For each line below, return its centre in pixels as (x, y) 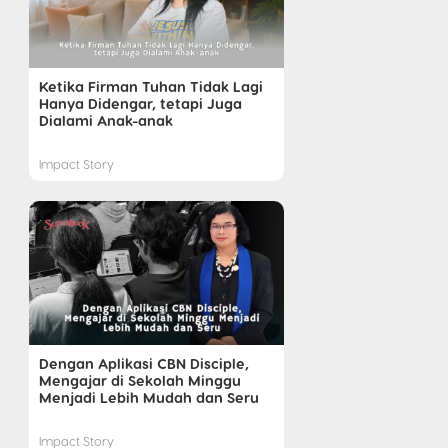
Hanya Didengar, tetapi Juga (140, 103)
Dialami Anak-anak (105, 120)
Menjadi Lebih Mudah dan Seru (148, 396)
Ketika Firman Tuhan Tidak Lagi (150, 86)
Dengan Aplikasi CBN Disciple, (143, 362)
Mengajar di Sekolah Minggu (139, 379)
